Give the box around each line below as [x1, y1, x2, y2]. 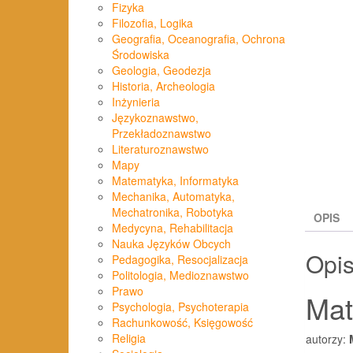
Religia [112, 330, 146, 347]
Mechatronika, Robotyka [112, 204, 233, 221]
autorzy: [306, 330, 349, 347]
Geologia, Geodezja [112, 62, 211, 79]
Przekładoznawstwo [112, 125, 211, 142]
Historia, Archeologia [112, 78, 215, 95]
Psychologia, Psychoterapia [112, 299, 249, 315]
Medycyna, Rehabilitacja [112, 220, 233, 236]
